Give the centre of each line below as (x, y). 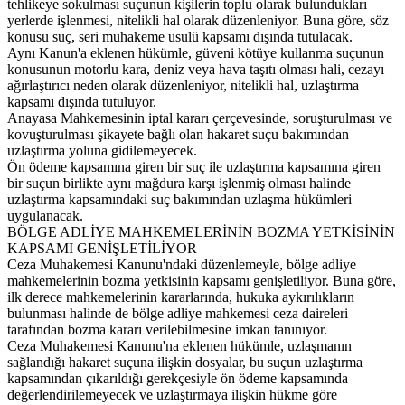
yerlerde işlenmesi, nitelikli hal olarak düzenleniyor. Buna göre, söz (198, 20)
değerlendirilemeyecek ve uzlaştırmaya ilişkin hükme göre (172, 394)
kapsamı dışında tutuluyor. (82, 101)
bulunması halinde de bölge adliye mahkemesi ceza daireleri (178, 313)
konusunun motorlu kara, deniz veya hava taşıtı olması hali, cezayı (196, 69)
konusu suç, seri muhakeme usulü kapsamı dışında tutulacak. (180, 36)
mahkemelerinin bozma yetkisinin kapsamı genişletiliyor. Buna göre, (202, 280)
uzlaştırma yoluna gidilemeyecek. (102, 150)
